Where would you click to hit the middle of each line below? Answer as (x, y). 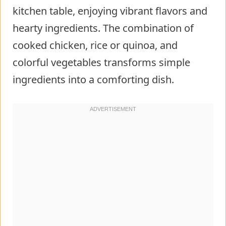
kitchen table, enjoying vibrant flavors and (110, 11)
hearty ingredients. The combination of (103, 28)
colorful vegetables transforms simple (101, 62)
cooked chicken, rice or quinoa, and (95, 45)
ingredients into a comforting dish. (93, 79)
